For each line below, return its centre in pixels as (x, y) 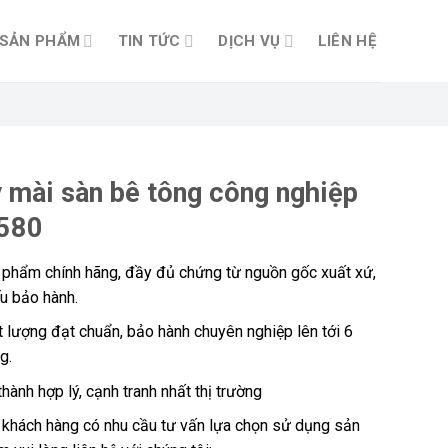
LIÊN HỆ (346, 41)
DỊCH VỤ (249, 41)
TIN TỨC (149, 41)
